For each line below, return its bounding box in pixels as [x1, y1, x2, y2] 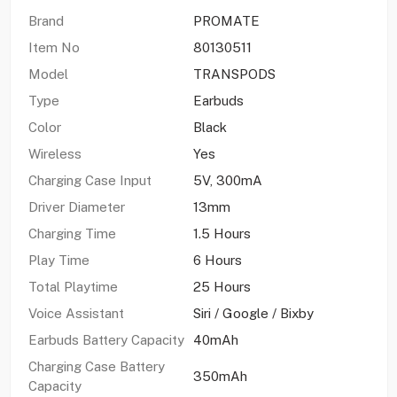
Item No [27, 39, 80, 55]
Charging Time [27, 225, 116, 241]
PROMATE [192, 12, 260, 28]
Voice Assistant [27, 305, 128, 321]
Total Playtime [27, 278, 118, 294]
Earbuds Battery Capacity [27, 331, 184, 347]
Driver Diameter [27, 198, 125, 214]
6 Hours [192, 252, 242, 268]
